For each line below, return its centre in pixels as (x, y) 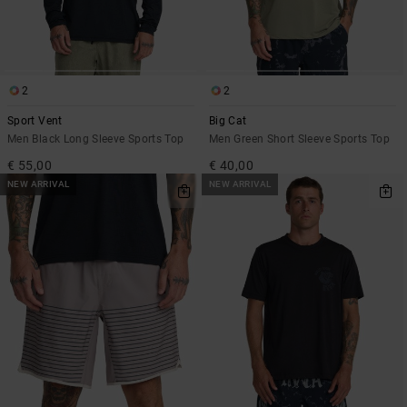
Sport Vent (35, 120)
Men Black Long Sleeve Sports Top (96, 139)
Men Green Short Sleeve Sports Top (299, 139)
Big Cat (228, 120)
